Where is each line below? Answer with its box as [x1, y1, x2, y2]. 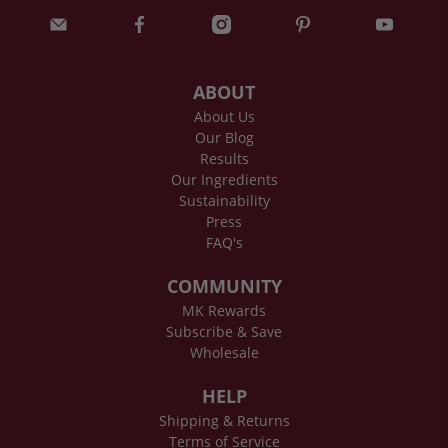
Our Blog [194, 127, 254, 147]
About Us [193, 106, 255, 126]
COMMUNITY [166, 273, 282, 298]
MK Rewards [182, 300, 266, 320]
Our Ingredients [170, 169, 278, 189]
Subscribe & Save [166, 321, 282, 341]
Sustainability [178, 190, 270, 210]
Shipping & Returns [158, 410, 290, 430]
